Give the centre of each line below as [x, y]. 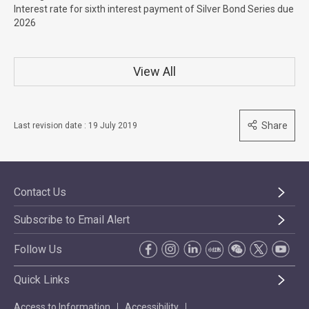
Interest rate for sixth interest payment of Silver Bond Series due [154, 9]
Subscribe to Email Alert [72, 220]
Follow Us [38, 249]
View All [154, 71]
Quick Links [42, 280]
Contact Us [40, 192]
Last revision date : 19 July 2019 [76, 126]
